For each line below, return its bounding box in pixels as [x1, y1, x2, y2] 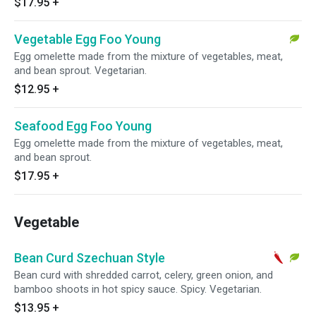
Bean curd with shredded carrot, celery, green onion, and [14, 269, 273, 281]
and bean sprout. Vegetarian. [14, 64, 147, 77]
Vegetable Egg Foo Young [14, 32, 161, 47]
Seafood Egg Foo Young [14, 119, 152, 133]
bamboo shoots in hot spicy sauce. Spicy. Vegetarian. [14, 283, 262, 296]
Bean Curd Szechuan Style [14, 250, 165, 265]
